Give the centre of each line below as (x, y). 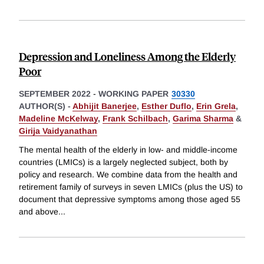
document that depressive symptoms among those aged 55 (130, 199)
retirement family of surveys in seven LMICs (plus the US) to (131, 187)
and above (39, 211)
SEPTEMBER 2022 (55, 94)
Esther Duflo (166, 106)
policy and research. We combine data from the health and (128, 174)
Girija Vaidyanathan (58, 131)
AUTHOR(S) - (46, 106)
